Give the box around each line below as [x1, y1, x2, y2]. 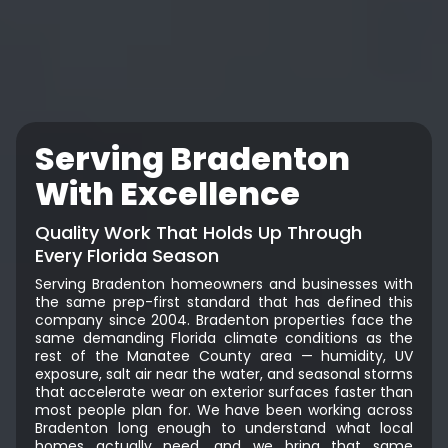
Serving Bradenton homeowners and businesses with [35, 273, 413, 294]
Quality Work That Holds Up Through [35, 219, 362, 245]
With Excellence [35, 170, 300, 216]
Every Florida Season [35, 242, 219, 268]
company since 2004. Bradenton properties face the [35, 309, 413, 330]
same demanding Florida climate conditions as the [35, 327, 413, 348]
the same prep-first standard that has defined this [35, 291, 413, 312]
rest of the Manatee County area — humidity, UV [35, 345, 413, 366]
